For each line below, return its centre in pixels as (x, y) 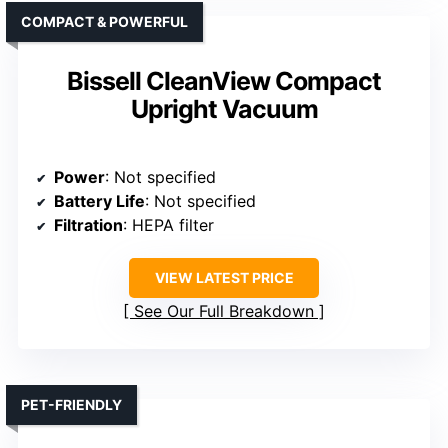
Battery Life (99, 200)
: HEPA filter (168, 224)
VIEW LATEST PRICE (224, 277)
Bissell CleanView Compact (224, 80)
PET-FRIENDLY (71, 404)
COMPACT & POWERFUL (104, 21)
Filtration (88, 224)
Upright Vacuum (224, 108)
